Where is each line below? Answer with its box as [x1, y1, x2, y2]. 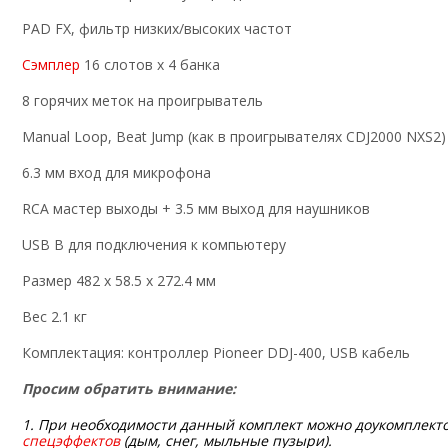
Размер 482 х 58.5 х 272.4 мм [22, 271, 216, 291]
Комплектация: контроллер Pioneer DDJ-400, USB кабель [22, 343, 410, 363]
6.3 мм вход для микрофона [22, 163, 211, 183]
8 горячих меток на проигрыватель [22, 91, 263, 111]
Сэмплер [22, 55, 80, 75]
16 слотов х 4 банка [80, 55, 220, 75]
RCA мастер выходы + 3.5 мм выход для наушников [22, 199, 370, 219]
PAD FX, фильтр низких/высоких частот [22, 19, 292, 39]
